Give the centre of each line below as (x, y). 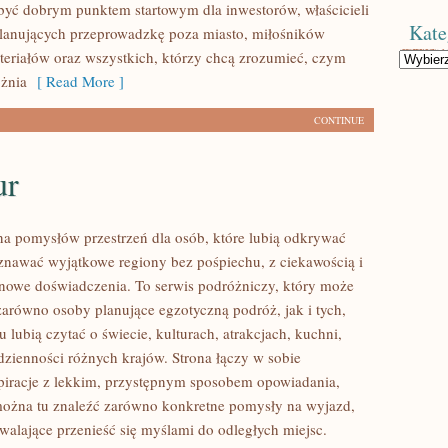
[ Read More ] (75, 81)
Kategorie (421, 57)
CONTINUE (339, 120)
